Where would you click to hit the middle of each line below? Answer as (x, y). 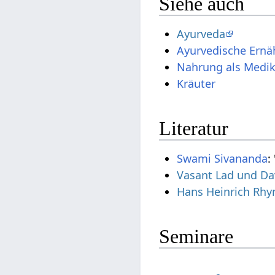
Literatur (194, 128)
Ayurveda (201, 34)
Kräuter (196, 84)
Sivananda (241, 159)
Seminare (196, 236)
